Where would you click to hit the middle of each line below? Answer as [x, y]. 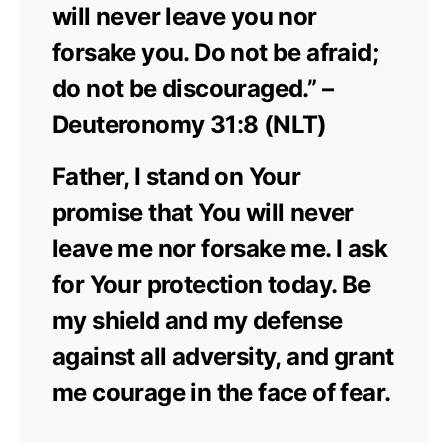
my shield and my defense [197, 320]
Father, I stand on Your [176, 176]
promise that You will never [203, 212]
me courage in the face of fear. [221, 392]
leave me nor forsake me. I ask [219, 248]
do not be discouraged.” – [192, 88]
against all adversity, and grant [223, 356]
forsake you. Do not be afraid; [215, 52]
